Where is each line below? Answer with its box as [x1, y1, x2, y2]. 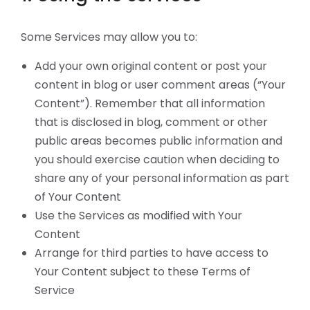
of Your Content [35, 189, 121, 205]
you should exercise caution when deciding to [35, 152, 280, 167]
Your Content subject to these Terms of [35, 264, 250, 280]
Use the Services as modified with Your [35, 208, 242, 224]
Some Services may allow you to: [21, 29, 197, 45]
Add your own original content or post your [35, 58, 267, 74]
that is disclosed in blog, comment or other [35, 114, 268, 130]
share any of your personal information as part [35, 170, 289, 186]
